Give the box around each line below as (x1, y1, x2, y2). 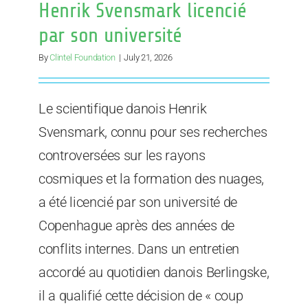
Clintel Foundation (49, 52, 115, 63)
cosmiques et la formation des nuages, (38, 170, 264, 188)
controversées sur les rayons (38, 147, 206, 164)
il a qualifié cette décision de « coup (38, 287, 243, 305)
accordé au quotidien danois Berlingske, (38, 264, 269, 281)
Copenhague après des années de (38, 217, 234, 234)
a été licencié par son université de (38, 194, 238, 211)
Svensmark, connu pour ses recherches (38, 124, 267, 141)
